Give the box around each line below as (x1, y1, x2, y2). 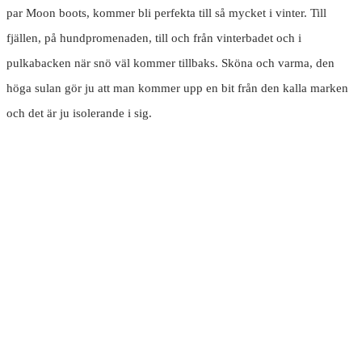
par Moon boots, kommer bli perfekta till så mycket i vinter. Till (6, 6, 326, 20)
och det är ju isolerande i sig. (6, 107, 152, 120)
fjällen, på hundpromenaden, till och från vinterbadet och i (6, 32, 301, 45)
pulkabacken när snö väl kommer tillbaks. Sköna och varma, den (6, 57, 335, 70)
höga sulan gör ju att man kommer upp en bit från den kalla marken (6, 82, 348, 95)
